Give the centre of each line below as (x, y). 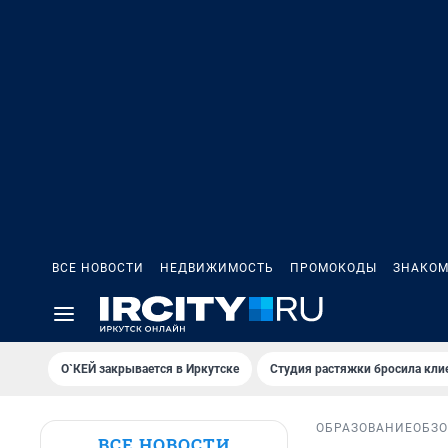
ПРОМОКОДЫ (333, 268)
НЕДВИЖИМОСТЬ (217, 268)
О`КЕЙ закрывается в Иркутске (150, 369)
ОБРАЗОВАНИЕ (364, 428)
